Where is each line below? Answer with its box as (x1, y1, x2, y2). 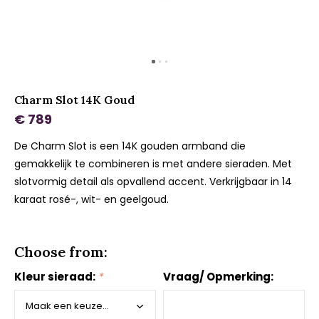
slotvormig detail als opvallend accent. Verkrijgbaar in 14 (14, 174, 292, 189)
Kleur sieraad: (14, 269, 98, 284)
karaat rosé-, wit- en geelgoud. (14, 192, 169, 206)
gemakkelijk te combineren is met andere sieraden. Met (14, 157, 292, 171)
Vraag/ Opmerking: (163, 269, 273, 284)
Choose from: (14, 243, 108, 261)
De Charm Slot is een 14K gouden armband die (14, 139, 246, 153)
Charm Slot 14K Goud (14, 93, 135, 107)
